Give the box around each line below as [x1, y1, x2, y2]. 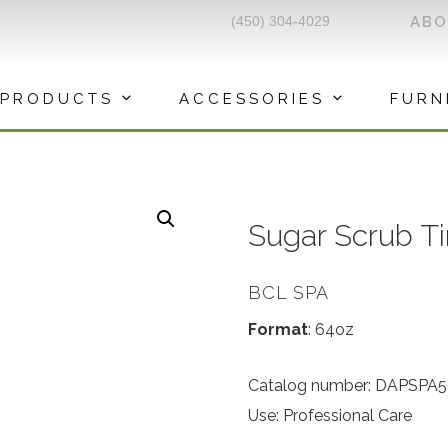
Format [248, 320, 308, 339]
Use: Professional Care [248, 406, 412, 425]
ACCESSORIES [179, 89, 325, 108]
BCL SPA [248, 281, 329, 303]
